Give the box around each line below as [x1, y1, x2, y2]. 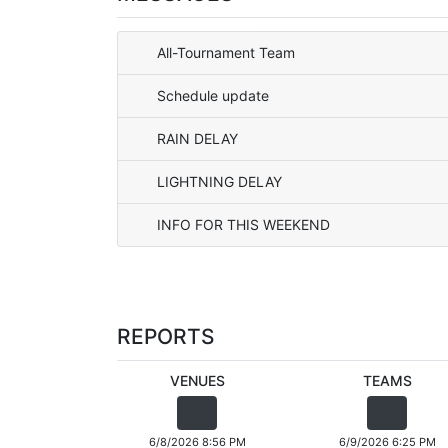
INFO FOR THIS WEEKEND [157, 216, 330, 233]
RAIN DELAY [157, 130, 238, 147]
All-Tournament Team [157, 44, 295, 61]
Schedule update [157, 87, 269, 104]
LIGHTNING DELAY [157, 173, 282, 190]
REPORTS [117, 323, 215, 349]
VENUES [169, 372, 225, 389]
